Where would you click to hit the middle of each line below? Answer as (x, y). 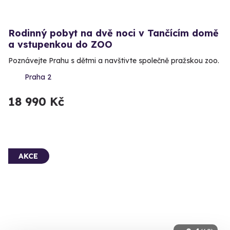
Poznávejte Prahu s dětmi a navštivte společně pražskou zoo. (114, 60)
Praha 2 (38, 77)
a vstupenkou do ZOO (60, 44)
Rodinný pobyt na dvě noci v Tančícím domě (113, 33)
